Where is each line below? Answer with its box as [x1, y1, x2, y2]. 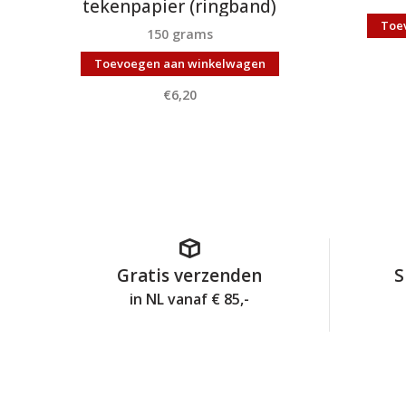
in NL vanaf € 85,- [130, 289, 250, 309]
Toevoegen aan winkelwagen [93, 55, 266, 72]
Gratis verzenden [117, 264, 263, 287]
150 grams [146, 25, 213, 43]
